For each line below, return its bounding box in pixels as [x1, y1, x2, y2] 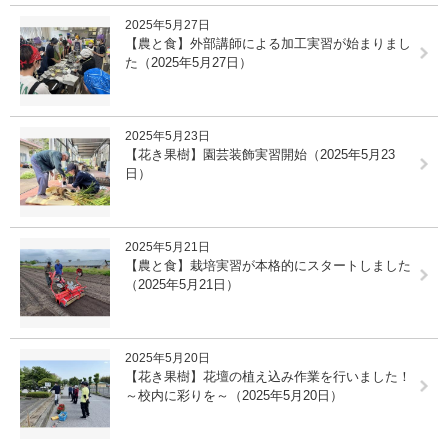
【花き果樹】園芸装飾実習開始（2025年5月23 [125, 146, 395, 162]
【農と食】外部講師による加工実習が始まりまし [125, 35, 411, 51]
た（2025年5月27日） [125, 54, 252, 70]
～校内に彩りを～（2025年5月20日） [125, 387, 343, 403]
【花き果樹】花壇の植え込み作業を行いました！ [125, 368, 411, 384]
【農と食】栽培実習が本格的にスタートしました [125, 257, 411, 273]
